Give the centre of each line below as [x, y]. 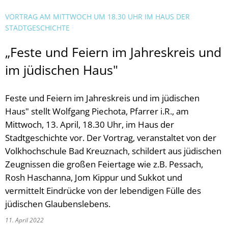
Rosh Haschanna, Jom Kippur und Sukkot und [94, 177]
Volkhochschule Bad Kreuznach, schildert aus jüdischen [113, 151]
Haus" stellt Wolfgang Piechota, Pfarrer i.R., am [97, 111]
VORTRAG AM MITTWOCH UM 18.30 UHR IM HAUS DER [97, 17]
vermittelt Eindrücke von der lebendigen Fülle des [103, 191]
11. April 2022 [26, 220]
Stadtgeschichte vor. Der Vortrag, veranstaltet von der [111, 138]
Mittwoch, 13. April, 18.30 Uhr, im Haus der [90, 124]
